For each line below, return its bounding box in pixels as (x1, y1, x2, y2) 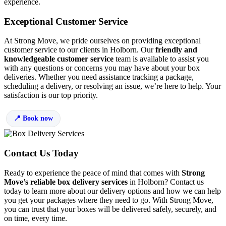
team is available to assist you (114, 54, 209, 64)
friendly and (155, 45, 197, 54)
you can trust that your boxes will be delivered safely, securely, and (4, 204, 216, 213)
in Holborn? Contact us (128, 177, 204, 186)
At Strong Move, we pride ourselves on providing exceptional (4, 36, 201, 45)
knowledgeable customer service (4, 54, 114, 64)
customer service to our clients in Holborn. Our (4, 45, 155, 54)
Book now (23, 115, 53, 123)
